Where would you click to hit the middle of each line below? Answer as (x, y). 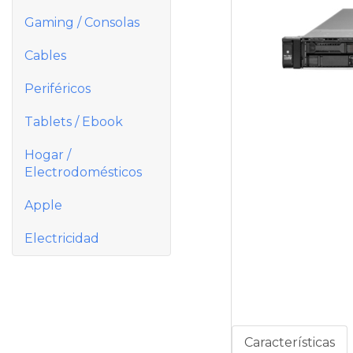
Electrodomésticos (83, 172)
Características (289, 343)
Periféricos (58, 89)
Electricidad (62, 238)
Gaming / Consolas (82, 22)
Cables (45, 56)
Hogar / (48, 155)
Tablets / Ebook (74, 122)
